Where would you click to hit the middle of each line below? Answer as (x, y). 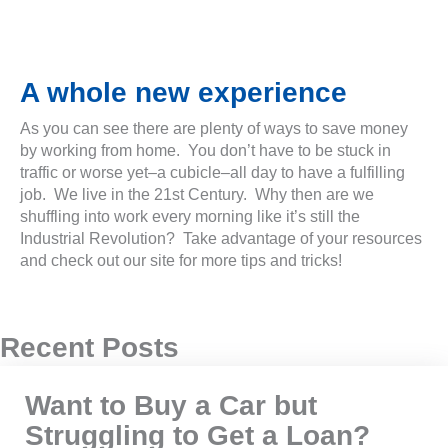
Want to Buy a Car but (171, 405)
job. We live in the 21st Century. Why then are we (197, 194)
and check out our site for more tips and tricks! (181, 260)
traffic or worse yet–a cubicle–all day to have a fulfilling (212, 172)
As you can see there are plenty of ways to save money (214, 128)
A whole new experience (183, 92)
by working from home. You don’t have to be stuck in (205, 150)
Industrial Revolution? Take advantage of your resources (221, 238)
